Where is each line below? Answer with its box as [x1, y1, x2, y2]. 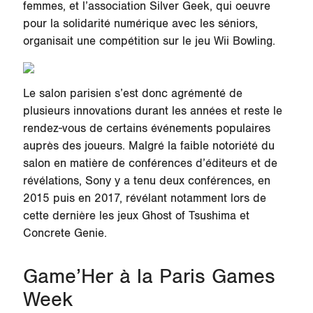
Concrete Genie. [22, 226, 107, 240]
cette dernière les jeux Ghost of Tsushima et [22, 208, 249, 223]
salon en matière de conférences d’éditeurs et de [22, 156, 277, 170]
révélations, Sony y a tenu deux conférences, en [22, 173, 270, 188]
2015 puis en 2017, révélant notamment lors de [22, 191, 266, 205]
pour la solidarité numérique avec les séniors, [22, 17, 258, 31]
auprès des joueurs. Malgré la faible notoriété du [22, 138, 275, 153]
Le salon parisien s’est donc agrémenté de [22, 86, 242, 101]
